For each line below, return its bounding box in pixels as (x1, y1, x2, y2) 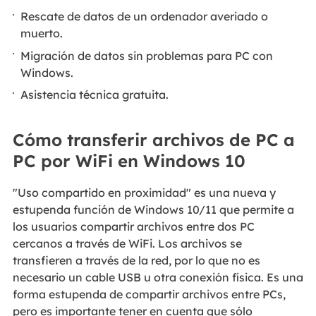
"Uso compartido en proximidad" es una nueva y (12, 185, 276, 200)
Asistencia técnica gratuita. (20, 87, 169, 102)
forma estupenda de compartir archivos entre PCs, (12, 286, 286, 301)
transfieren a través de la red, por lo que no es (12, 253, 260, 267)
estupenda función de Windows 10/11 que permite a (12, 202, 294, 217)
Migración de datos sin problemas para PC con (20, 48, 274, 63)
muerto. (20, 26, 63, 41)
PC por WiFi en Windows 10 (12, 150, 245, 171)
